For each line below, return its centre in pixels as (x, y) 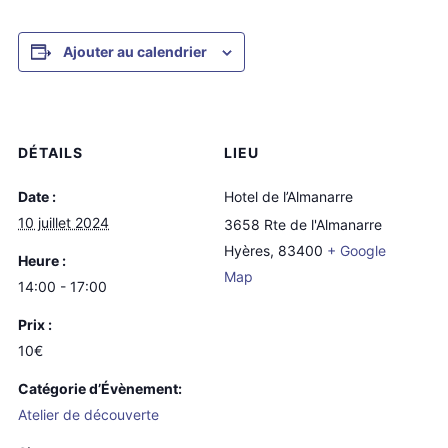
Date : (37, 197)
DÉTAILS (50, 153)
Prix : (35, 325)
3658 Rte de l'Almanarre (303, 225)
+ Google (356, 251)
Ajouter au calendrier (135, 52)
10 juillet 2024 (63, 223)
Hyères (247, 251)
